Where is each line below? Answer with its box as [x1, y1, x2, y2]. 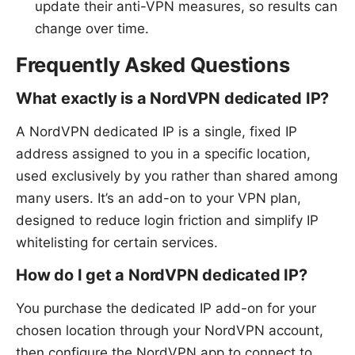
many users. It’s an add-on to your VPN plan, [16, 189, 301, 206]
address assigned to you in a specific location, [16, 145, 311, 162]
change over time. [35, 20, 149, 36]
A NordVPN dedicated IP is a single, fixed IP [16, 123, 297, 139]
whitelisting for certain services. [16, 234, 218, 250]
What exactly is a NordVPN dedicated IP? [16, 88, 330, 108]
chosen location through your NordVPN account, [16, 322, 323, 338]
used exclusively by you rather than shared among [16, 167, 338, 184]
